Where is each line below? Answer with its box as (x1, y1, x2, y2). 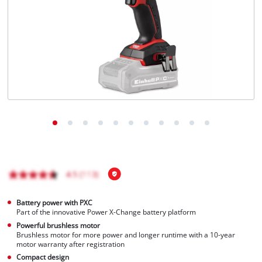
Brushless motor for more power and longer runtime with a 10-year (16, 230, 236, 239)
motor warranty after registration (16, 239, 125, 249)
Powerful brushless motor (16, 220, 101, 230)
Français (35, 49, 57, 57)
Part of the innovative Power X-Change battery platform (16, 207, 196, 216)
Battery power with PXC (16, 198, 93, 207)
